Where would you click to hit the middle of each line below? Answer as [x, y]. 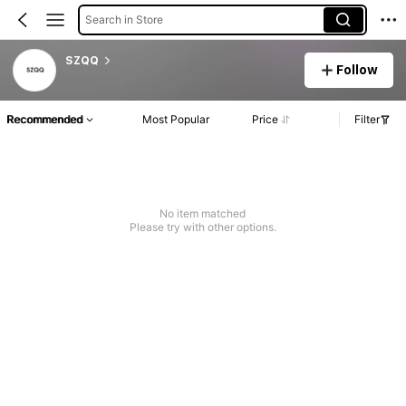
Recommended [44, 120]
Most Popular [176, 120]
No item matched [203, 214]
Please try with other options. [203, 227]
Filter [367, 120]
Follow [358, 69]
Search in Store [124, 19]
